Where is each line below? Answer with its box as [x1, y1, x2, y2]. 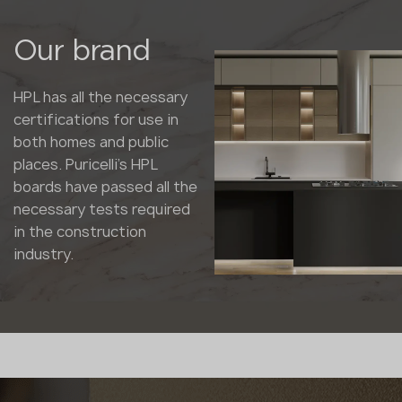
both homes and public [13, 132, 169, 153]
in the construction [13, 222, 146, 242]
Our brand [13, 39, 150, 66]
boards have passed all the [13, 177, 197, 197]
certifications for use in [13, 109, 179, 130]
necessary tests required [13, 199, 190, 220]
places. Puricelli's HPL [13, 154, 157, 175]
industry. [13, 244, 74, 265]
